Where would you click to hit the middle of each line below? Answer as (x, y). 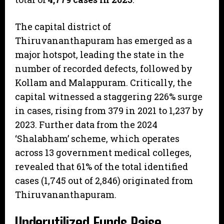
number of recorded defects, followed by (104, 69)
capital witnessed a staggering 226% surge (109, 97)
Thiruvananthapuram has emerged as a (103, 41)
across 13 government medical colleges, (103, 153)
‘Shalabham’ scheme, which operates (97, 139)
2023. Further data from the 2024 (86, 125)
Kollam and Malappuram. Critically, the (103, 83)
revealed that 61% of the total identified (101, 167)
